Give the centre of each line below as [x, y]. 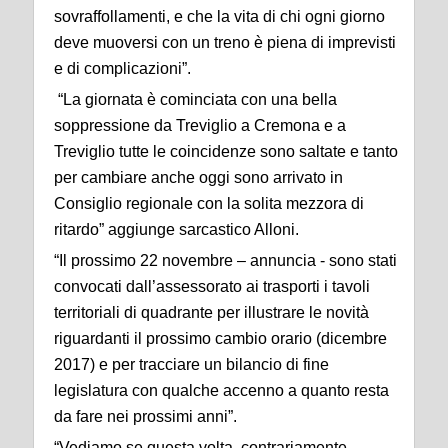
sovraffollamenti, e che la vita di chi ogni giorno [219, 16]
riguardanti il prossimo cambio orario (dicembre [220, 338]
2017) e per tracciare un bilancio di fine [191, 364]
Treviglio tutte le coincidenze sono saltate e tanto [226, 151]
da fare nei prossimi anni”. [145, 416]
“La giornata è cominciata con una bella [195, 99]
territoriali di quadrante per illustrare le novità [211, 312]
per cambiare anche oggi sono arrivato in [198, 177]
